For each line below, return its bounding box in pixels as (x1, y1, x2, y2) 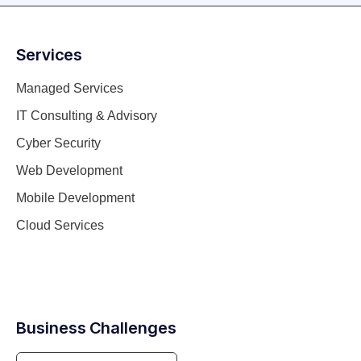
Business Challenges (16, 318, 176, 338)
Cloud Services (16, 218, 104, 232)
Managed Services (16, 81, 123, 95)
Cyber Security (16, 136, 101, 150)
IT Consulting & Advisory (16, 109, 157, 122)
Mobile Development (16, 191, 135, 205)
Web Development (16, 164, 122, 177)
